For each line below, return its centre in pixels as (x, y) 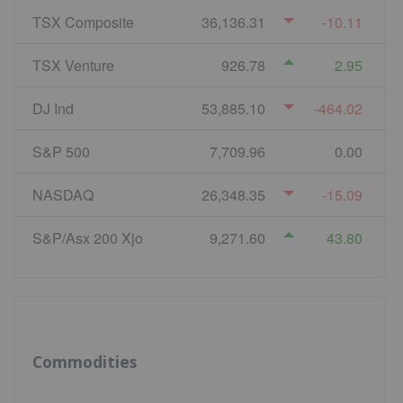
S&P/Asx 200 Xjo (88, 237)
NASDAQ (63, 194)
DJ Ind (53, 108)
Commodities (85, 362)
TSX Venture (73, 65)
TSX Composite (83, 22)
